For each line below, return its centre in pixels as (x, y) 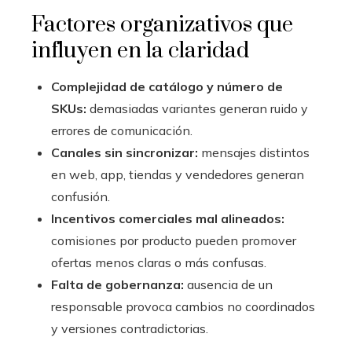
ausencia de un (228, 285)
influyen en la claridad (140, 51)
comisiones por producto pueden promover (174, 241)
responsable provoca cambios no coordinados (183, 307)
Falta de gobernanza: (117, 285)
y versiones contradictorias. (130, 329)
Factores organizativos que (162, 25)
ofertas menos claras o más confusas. (159, 263)
